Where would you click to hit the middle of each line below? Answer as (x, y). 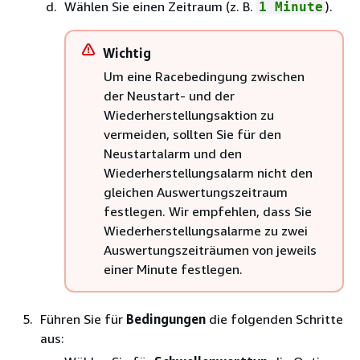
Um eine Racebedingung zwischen (204, 76)
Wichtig (127, 53)
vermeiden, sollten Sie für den (192, 134)
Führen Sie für (83, 319)
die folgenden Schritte (274, 319)
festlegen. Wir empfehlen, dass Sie (208, 211)
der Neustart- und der (169, 96)
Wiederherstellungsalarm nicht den (208, 173)
